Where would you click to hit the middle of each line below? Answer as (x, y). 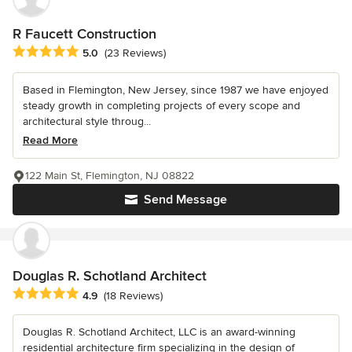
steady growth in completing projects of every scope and (161, 106)
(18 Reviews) (133, 295)
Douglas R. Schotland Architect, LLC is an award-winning (159, 332)
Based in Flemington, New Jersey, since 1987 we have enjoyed (176, 90)
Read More (50, 141)
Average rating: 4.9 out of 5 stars (101, 294)
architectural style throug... (87, 122)
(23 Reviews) (135, 53)
